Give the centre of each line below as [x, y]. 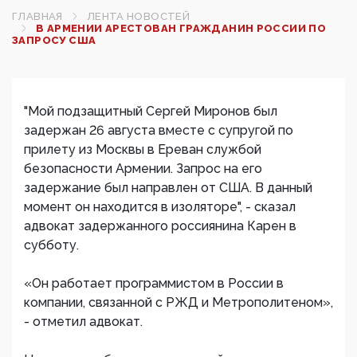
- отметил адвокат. [83, 322]
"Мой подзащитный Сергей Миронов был [151, 111]
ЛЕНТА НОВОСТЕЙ [138, 16]
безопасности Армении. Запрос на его [143, 169]
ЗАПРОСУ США [54, 40]
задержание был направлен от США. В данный [168, 188]
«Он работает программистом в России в [154, 283]
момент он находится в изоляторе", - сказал [160, 207]
